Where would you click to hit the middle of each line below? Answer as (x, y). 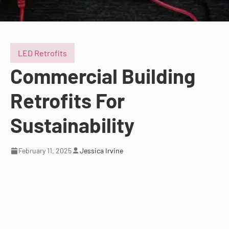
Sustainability (72, 125)
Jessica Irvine (101, 151)
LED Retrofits (42, 53)
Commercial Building (103, 76)
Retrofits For (67, 100)
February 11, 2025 (45, 151)
